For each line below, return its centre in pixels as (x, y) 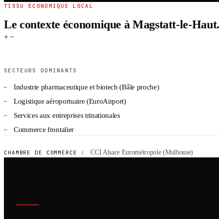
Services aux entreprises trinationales (67, 115)
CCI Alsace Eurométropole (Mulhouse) (141, 152)
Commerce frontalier (44, 129)
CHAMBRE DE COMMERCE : (44, 152)
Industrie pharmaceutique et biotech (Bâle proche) (87, 87)
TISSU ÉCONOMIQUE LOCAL (49, 6)
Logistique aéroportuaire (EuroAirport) (70, 101)
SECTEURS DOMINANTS (41, 70)
